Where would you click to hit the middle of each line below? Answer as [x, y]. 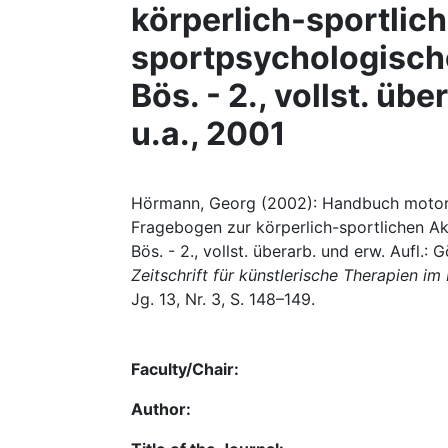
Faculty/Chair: [185, 369]
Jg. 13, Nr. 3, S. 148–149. [223, 299]
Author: [161, 409]
